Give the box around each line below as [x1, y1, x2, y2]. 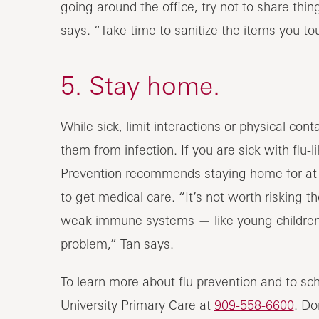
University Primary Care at [60, 296, 214, 313]
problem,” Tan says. [60, 235, 174, 251]
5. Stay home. [60, 68, 220, 101]
